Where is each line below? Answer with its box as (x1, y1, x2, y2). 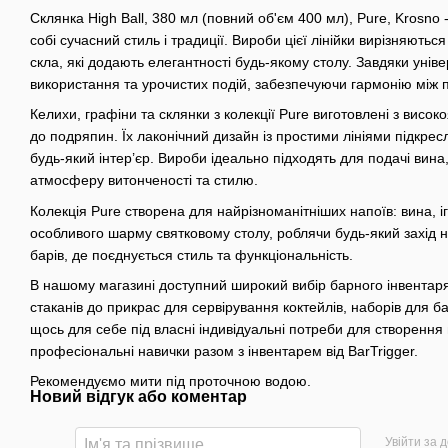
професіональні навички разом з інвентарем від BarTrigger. (30, 342, 418, 359)
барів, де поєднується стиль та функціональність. (30, 246, 353, 263)
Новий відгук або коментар (30, 388, 247, 406)
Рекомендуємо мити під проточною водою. (30, 373, 311, 390)
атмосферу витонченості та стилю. (30, 172, 258, 189)
